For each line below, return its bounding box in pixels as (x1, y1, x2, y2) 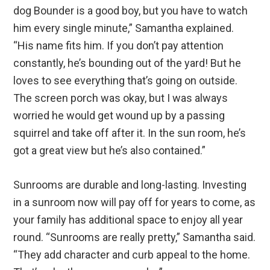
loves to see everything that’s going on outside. (13, 74, 238, 87)
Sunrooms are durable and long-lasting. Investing (13, 178, 247, 191)
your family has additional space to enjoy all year (13, 213, 243, 226)
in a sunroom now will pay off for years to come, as (13, 195, 256, 209)
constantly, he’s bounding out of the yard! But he (13, 56, 242, 69)
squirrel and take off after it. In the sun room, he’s (13, 126, 246, 139)
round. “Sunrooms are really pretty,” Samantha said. (13, 230, 256, 243)
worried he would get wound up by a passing (13, 108, 225, 122)
